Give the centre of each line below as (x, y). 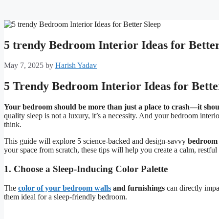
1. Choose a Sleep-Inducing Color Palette (86, 169)
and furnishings (138, 188)
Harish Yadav (76, 66)
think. (13, 125)
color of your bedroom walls (65, 188)
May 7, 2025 (24, 66)
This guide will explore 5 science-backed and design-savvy (96, 141)
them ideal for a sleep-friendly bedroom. (66, 197)
